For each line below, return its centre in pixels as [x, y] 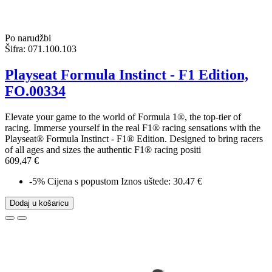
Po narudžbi [28, 38]
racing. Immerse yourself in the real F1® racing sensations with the [133, 127]
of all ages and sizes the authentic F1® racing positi [103, 149]
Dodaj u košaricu [39, 203]
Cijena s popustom [83, 181]
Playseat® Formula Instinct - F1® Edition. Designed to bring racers [134, 138]
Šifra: [15, 49]
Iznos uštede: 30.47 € [161, 181]
